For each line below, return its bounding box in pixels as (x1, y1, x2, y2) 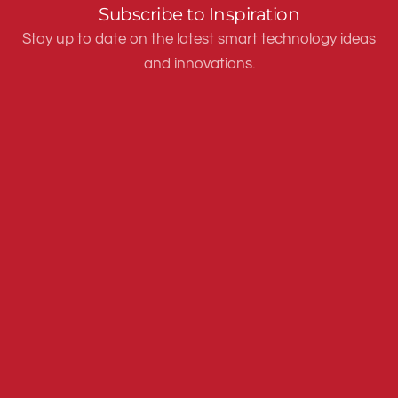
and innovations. (143, 56, 255, 72)
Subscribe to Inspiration (99, 4, 299, 26)
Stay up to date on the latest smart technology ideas (22, 31, 376, 47)
